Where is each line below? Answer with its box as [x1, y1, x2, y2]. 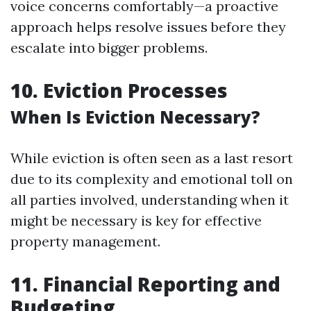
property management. [10, 233, 160, 250]
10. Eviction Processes [10, 77, 228, 103]
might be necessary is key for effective [10, 212, 262, 229]
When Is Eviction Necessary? [10, 106, 260, 128]
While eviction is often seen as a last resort [10, 149, 293, 167]
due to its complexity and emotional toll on [10, 170, 293, 187]
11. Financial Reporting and [10, 271, 280, 297]
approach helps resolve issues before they [10, 18, 286, 35]
